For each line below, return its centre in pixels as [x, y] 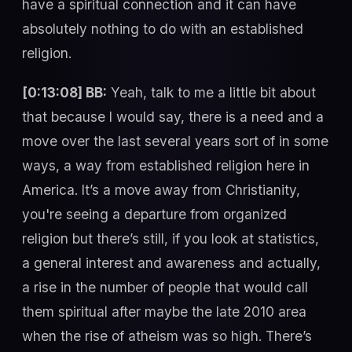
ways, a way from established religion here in [166, 165]
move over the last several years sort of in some [175, 141]
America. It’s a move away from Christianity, [161, 189]
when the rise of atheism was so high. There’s [167, 335]
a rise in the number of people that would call [165, 287]
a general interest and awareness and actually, [171, 262]
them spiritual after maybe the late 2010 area [164, 311]
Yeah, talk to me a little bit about [211, 92]
